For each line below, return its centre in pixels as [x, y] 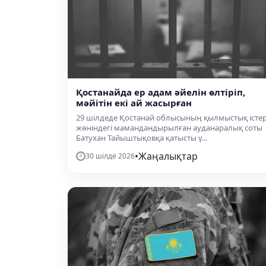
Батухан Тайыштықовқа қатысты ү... [142, 138]
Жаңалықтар [168, 156]
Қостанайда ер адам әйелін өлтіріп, [161, 92]
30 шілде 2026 [110, 156]
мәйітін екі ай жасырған [134, 103]
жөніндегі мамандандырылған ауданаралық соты [169, 128]
